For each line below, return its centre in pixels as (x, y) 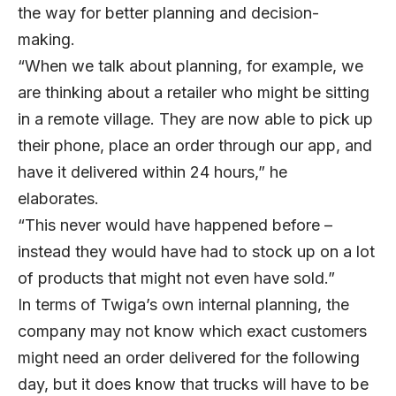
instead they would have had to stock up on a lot (196, 251)
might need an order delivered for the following (189, 357)
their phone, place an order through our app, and (195, 145)
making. (53, 39)
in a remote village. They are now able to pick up (195, 118)
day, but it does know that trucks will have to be (193, 384)
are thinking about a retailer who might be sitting (194, 92)
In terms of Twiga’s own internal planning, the (183, 304)
